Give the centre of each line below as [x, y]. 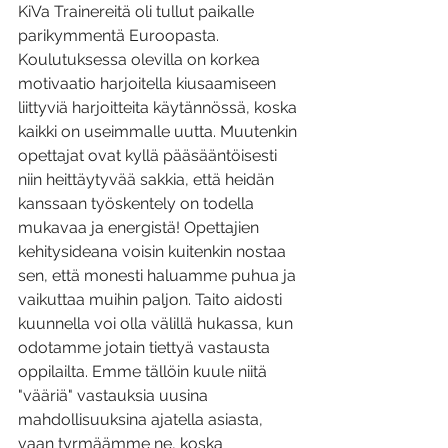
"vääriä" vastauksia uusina [115, 396]
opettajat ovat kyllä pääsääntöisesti [149, 156]
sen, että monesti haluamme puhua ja [159, 276]
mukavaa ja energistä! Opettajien [140, 228]
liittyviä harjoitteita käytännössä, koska [159, 108]
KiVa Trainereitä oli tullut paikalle [138, 12]
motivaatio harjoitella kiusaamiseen [149, 84]
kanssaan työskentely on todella [138, 204]
